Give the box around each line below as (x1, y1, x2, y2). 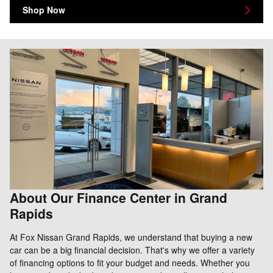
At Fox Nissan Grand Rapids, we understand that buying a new (10, 230, 252, 243)
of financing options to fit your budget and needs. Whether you (10, 256, 250, 269)
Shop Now (23, 4, 65, 16)
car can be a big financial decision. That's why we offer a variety (10, 243, 255, 256)
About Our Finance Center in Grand (10, 188, 227, 207)
